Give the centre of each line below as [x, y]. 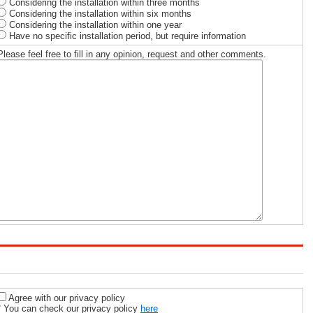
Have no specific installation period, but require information [126, 36]
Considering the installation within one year [94, 25]
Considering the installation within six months [99, 14]
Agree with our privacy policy [66, 298]
